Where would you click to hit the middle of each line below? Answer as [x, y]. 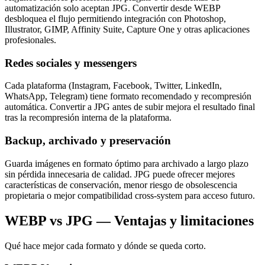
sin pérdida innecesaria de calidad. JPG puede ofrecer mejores [120, 174]
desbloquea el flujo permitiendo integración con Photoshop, [115, 19]
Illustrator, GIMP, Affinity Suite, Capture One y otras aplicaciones [127, 30]
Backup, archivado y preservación [88, 141]
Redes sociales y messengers [71, 63]
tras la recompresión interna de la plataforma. [88, 118]
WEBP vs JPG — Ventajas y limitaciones [129, 220]
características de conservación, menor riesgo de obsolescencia [121, 185]
